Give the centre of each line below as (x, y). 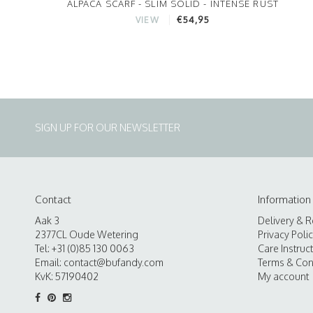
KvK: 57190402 (67, 276)
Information (284, 199)
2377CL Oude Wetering (87, 234)
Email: (49, 262)
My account (283, 276)
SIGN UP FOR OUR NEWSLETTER (108, 127)
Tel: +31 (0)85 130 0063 (85, 248)
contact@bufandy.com (114, 262)
